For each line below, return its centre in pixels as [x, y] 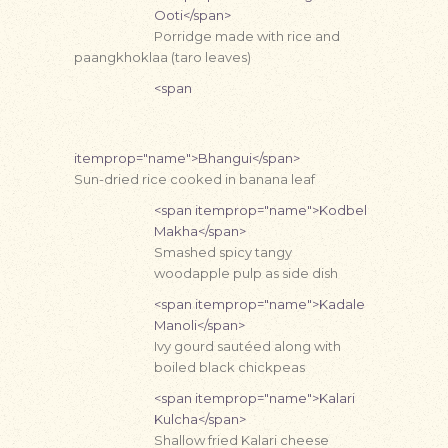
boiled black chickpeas [229, 367]
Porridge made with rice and [247, 36]
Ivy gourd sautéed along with [247, 346]
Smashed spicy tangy [223, 252]
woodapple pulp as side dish [246, 273]
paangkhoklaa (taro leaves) [162, 57]
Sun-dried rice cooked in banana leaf [194, 179]
